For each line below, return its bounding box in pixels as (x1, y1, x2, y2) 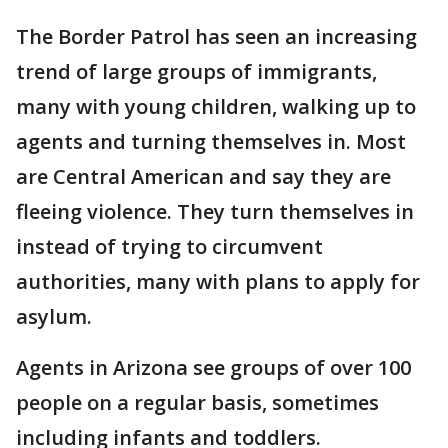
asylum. (16, 303, 92, 331)
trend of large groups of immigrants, (16, 58, 377, 86)
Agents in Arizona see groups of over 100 (16, 354, 411, 382)
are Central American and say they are (16, 163, 391, 191)
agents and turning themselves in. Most (16, 128, 406, 156)
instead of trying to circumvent (16, 233, 323, 261)
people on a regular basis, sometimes (16, 389, 379, 417)
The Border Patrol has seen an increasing (16, 23, 417, 51)
